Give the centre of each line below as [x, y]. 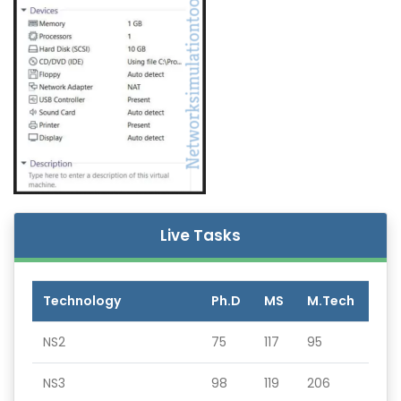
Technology [82, 301]
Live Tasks [200, 235]
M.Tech [331, 301]
